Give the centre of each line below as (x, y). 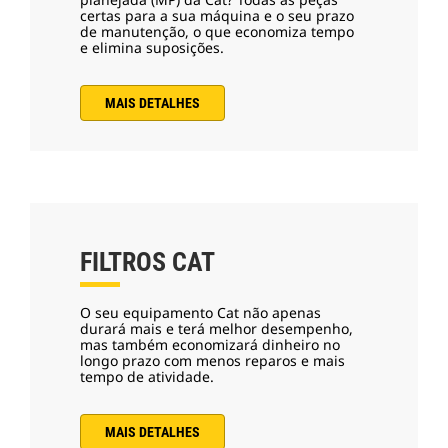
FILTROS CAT (147, 261)
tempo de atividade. (147, 376)
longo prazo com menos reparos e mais (212, 360)
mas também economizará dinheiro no (210, 344)
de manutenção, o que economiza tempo (217, 31)
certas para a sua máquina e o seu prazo (217, 15)
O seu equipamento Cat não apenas (200, 312)
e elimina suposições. (152, 47)
